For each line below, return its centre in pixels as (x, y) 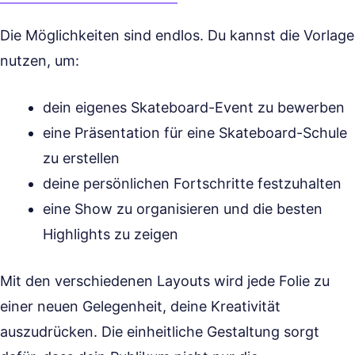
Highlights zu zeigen (111, 234)
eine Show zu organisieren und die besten (183, 209)
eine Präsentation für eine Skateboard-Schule (195, 133)
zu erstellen (81, 158)
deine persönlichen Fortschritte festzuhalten (192, 183)
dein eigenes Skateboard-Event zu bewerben (194, 107)
